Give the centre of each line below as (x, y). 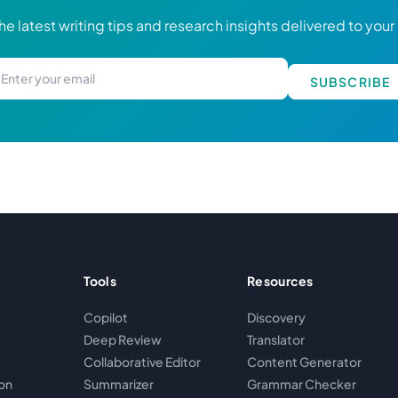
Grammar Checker (302, 384)
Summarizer (118, 384)
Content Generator (305, 362)
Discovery (277, 318)
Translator (276, 340)
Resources (280, 281)
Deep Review (122, 340)
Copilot (105, 318)
